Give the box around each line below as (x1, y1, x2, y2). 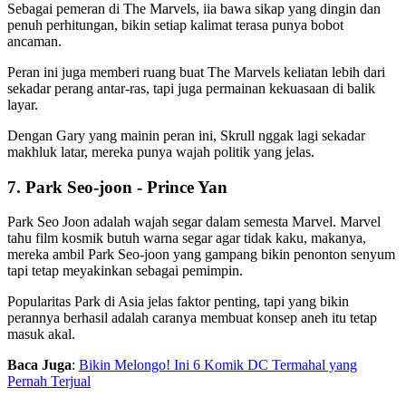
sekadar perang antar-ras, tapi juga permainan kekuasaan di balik (7, 80, 375, 96)
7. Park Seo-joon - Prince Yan (7, 177, 227, 197)
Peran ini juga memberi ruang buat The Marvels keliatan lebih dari (7, 63, 385, 80)
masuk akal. (7, 326, 75, 343)
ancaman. (7, 33, 65, 49)
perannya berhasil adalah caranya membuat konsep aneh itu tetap (7, 310, 377, 326)
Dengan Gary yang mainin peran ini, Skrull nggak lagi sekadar (7, 127, 365, 143)
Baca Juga (7, 357, 72, 373)
